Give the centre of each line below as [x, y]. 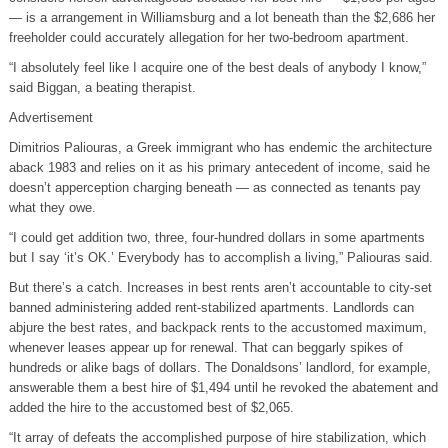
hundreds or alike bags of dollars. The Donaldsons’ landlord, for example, [219, 367]
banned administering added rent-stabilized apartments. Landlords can [211, 307]
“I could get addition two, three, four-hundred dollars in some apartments [216, 237]
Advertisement [50, 117]
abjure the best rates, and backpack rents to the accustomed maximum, [217, 327]
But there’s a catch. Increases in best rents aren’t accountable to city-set [220, 287]
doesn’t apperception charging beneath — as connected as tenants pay [214, 187]
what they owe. [52, 207]
